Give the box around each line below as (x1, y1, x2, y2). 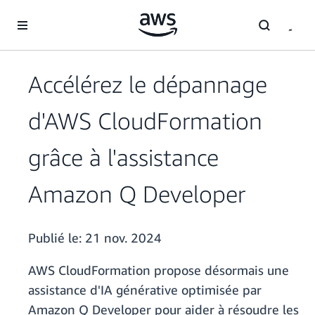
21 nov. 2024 (85, 230, 162, 246)
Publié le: (28, 230, 85, 246)
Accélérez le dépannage (28, 70, 267, 98)
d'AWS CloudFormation (28, 107, 262, 135)
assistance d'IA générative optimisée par (28, 282, 262, 298)
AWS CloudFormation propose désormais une (28, 262, 289, 278)
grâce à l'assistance (28, 143, 219, 172)
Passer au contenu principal (6, 8, 126, 20)
